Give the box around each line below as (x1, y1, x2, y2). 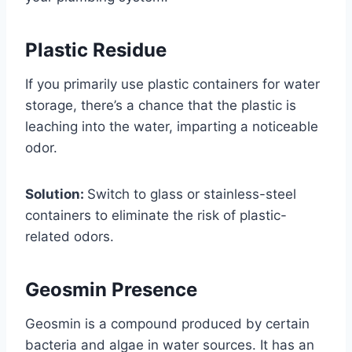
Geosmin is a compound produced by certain (25, 316, 310, 332)
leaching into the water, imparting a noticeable (25, 119, 318, 135)
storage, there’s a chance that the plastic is (25, 97, 296, 114)
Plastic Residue (25, 38, 167, 62)
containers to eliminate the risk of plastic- (25, 207, 287, 224)
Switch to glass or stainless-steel (87, 186, 296, 203)
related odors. (25, 229, 114, 245)
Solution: (25, 186, 87, 203)
